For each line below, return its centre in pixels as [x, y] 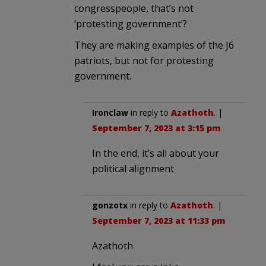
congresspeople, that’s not [134, 8]
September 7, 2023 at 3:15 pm [156, 128]
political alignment [133, 168]
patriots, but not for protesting [144, 60]
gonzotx [110, 205]
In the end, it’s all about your [156, 153]
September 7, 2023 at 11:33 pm [159, 220]
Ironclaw [110, 112]
